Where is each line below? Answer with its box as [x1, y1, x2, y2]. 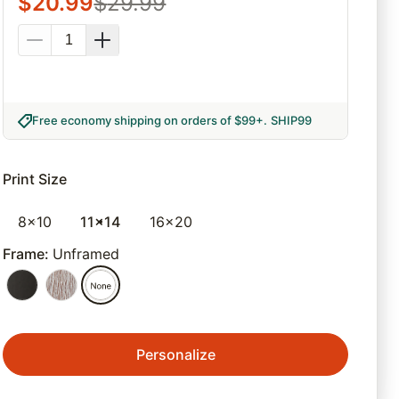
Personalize [135, 346, 216, 364]
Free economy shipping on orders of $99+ [32, 113, 265, 128]
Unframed [53, 245, 120, 264]
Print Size [3, 170, 68, 189]
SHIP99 [271, 113, 313, 128]
